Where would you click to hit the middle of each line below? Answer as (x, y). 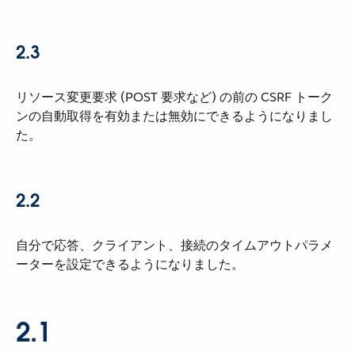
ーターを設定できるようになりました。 (130, 264)
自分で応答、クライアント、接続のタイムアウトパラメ (174, 245)
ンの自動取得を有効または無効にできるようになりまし (174, 116)
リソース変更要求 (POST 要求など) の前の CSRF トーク (174, 97)
